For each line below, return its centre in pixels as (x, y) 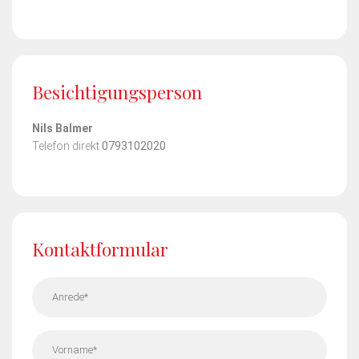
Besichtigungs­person (117, 91)
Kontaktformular (100, 248)
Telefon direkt (66, 145)
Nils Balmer (63, 128)
